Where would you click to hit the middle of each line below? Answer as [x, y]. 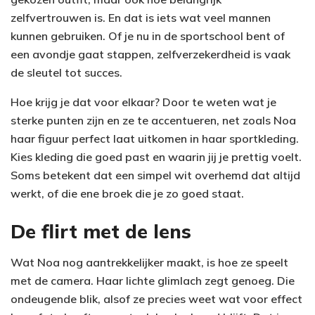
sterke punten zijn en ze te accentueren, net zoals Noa [153, 121]
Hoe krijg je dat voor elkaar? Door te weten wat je [143, 102]
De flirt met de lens [101, 231]
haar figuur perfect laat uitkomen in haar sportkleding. [155, 139]
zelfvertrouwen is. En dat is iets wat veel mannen [141, 18]
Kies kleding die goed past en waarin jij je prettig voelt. [156, 157]
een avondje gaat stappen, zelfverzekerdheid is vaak [150, 54]
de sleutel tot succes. [66, 73]
